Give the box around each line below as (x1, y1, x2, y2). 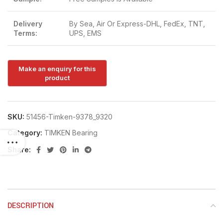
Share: (7, 145, 31, 154)
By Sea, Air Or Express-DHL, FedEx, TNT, (69, 19, 205, 28)
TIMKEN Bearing (44, 128, 98, 137)
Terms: (13, 29, 37, 37)
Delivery (13, 19, 42, 28)
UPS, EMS (69, 29, 102, 37)
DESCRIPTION (7, 200, 54, 211)
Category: (7, 128, 42, 137)
